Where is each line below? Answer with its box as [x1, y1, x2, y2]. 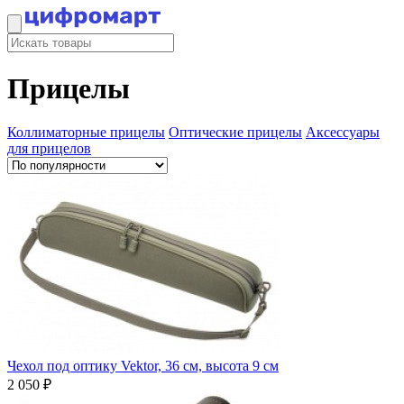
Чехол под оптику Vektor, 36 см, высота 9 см [7, 358, 279, 374]
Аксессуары [306, 124, 380, 141]
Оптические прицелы [169, 124, 302, 141]
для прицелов [7, 141, 91, 157]
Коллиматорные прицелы [7, 124, 165, 141]
